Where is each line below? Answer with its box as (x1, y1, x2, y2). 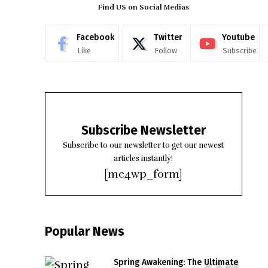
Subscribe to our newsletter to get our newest (63, 141, 224, 151)
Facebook (76, 32, 114, 43)
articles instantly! (114, 154, 173, 164)
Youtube (221, 32, 255, 43)
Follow (154, 46, 177, 56)
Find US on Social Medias (98, 3, 189, 12)
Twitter (153, 32, 182, 43)
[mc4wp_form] (104, 167, 183, 181)
